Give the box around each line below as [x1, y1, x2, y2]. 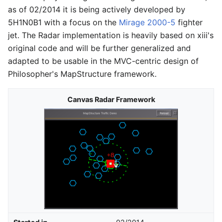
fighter [175, 17, 203, 28]
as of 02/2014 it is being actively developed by [8, 4, 185, 15]
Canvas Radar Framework [67, 95, 155, 104]
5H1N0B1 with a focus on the [8, 17, 119, 28]
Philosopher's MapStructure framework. [8, 69, 157, 79]
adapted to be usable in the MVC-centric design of [8, 56, 199, 66]
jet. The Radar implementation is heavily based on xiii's [8, 30, 214, 41]
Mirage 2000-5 [119, 17, 175, 28]
